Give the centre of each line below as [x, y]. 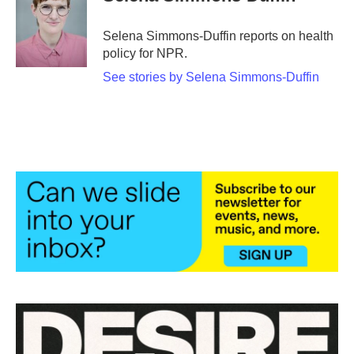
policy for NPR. [145, 53]
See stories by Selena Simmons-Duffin [211, 77]
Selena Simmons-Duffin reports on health [218, 36]
